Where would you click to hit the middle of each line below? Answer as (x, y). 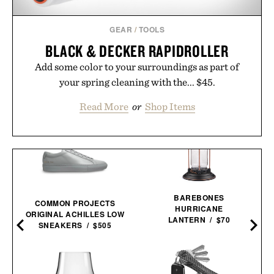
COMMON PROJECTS (75, 203)
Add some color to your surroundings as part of (137, 66)
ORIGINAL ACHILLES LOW (75, 214)
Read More (104, 106)
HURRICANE (199, 208)
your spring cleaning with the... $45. (137, 82)
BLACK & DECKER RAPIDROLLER (137, 50)
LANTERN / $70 (199, 219)
